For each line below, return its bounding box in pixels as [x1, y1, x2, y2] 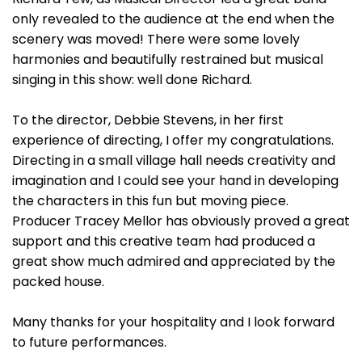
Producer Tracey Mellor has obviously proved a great [12, 212, 350, 230]
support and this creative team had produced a [12, 232, 315, 250]
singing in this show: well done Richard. [12, 70, 252, 89]
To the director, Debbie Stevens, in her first [12, 111, 284, 129]
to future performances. [12, 333, 166, 351]
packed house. [12, 272, 104, 291]
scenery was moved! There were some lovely [12, 30, 300, 48]
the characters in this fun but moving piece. [12, 192, 288, 210]
